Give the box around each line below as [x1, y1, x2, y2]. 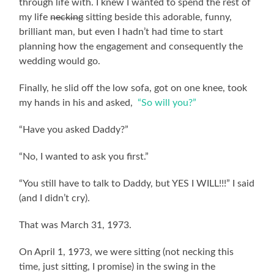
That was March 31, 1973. [19, 220, 132, 230]
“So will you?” [138, 97, 197, 108]
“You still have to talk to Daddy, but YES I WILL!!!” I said [19, 178, 255, 188]
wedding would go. [19, 56, 101, 66]
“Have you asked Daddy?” [19, 124, 129, 135]
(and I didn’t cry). [19, 193, 91, 203]
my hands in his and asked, [19, 97, 138, 108]
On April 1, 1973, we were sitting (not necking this [19, 246, 234, 257]
